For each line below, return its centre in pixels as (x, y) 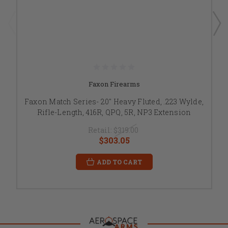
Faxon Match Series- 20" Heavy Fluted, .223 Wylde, (114, 102)
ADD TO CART (119, 162)
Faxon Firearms (114, 84)
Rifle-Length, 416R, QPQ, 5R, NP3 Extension (114, 112)
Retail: (101, 130)
